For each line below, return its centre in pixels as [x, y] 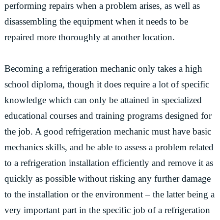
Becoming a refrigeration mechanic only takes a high [103, 69]
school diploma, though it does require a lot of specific [107, 84]
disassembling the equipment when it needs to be [96, 21]
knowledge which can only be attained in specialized [103, 100]
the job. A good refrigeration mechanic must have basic [108, 131]
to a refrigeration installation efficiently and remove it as [109, 163]
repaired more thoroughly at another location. [89, 37]
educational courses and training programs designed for [108, 116]
